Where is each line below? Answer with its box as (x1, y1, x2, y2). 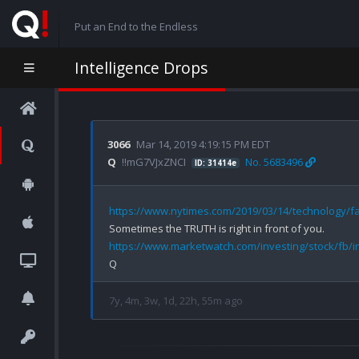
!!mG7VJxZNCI (119, 155, 186, 169)
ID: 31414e (194, 158, 236, 168)
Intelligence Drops (75, 57, 208, 79)
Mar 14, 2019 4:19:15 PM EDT (136, 137, 270, 151)
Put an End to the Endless (74, 18, 198, 34)
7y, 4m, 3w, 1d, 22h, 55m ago (109, 293, 243, 308)
